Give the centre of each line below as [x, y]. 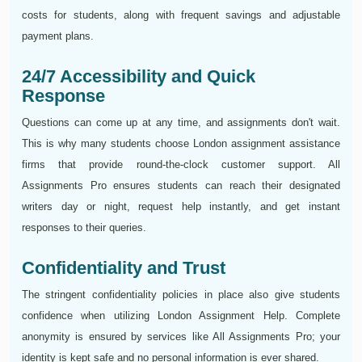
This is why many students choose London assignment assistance [181, 144]
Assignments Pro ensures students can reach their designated [181, 186]
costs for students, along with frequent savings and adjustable [181, 15]
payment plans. [58, 36]
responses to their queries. [84, 228]
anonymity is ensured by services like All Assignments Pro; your [181, 337]
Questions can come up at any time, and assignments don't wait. [181, 123]
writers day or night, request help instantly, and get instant [181, 207]
